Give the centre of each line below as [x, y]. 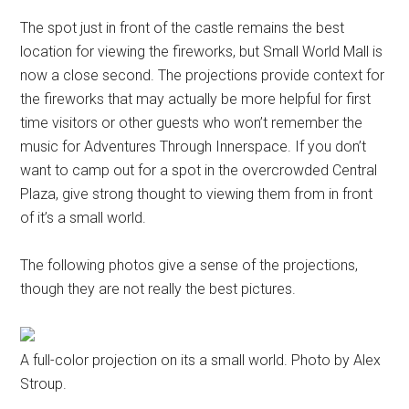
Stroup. [44, 383]
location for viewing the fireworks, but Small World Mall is [202, 51]
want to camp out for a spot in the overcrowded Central [199, 170]
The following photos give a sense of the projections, [189, 265]
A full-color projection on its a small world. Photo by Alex [201, 360]
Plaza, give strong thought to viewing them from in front [197, 194]
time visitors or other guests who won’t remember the [192, 122]
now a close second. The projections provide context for [203, 75]
